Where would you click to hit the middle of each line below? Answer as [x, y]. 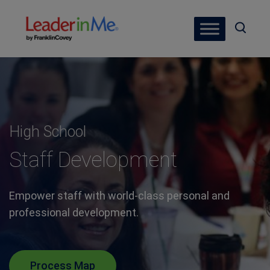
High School [47, 132]
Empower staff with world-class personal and [119, 196]
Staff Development [93, 160]
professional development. [74, 212]
